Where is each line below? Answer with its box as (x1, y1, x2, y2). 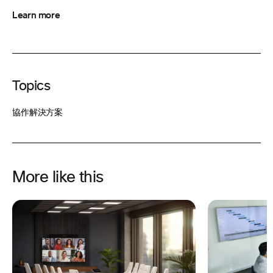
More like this (12, 169, 104, 185)
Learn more (12, 9, 60, 21)
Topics (12, 80, 51, 93)
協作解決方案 (12, 108, 63, 117)
